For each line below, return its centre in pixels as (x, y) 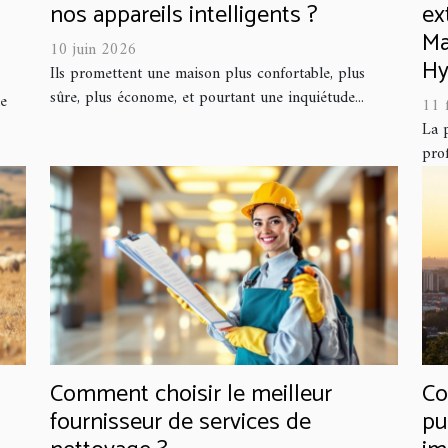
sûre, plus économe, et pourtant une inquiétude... (207, 98)
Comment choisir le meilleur (191, 394)
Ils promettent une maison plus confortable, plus (207, 74)
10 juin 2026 (93, 50)
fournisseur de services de (180, 422)
